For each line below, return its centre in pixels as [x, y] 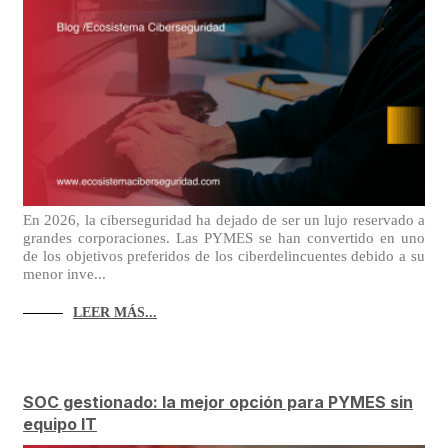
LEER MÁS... [115, 312]
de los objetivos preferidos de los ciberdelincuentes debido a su [224, 255]
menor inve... [64, 273]
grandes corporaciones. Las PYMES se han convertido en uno [224, 237]
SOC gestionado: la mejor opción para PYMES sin [218, 402]
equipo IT [60, 424]
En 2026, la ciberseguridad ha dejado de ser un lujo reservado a [224, 219]
